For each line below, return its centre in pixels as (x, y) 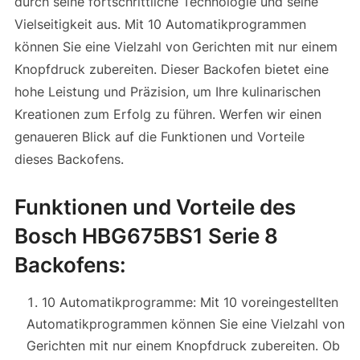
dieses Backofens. (69, 159)
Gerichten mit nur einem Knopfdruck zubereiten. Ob (183, 345)
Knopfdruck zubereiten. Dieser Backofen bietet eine (171, 69)
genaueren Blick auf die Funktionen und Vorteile (159, 136)
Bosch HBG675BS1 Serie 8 (146, 235)
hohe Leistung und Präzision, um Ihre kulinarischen (167, 91)
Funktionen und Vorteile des (155, 207)
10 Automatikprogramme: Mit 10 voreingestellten (190, 302)
